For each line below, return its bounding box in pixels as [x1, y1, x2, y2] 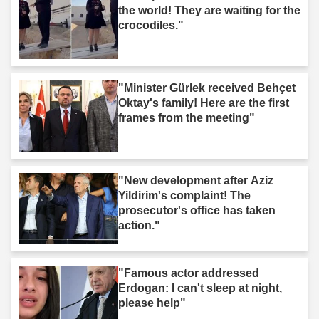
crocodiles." [118, 19, 184, 31]
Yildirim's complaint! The [118, 189, 251, 202]
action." [118, 219, 160, 231]
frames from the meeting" [118, 111, 255, 124]
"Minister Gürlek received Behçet [118, 81, 296, 94]
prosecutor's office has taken [118, 204, 276, 216]
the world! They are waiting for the [118, 4, 300, 16]
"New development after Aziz [118, 174, 273, 187]
